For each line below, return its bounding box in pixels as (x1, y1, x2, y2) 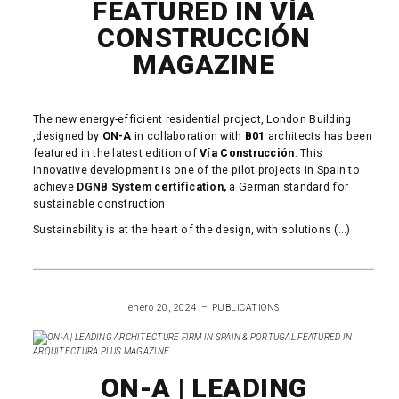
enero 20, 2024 (127, 301, 197, 313)
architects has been (265, 129, 372, 142)
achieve (33, 180, 77, 193)
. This (294, 146, 323, 159)
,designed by (33, 129, 102, 142)
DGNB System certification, (77, 180, 227, 193)
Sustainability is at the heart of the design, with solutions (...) (33, 223, 351, 236)
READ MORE (171, 256, 237, 266)
